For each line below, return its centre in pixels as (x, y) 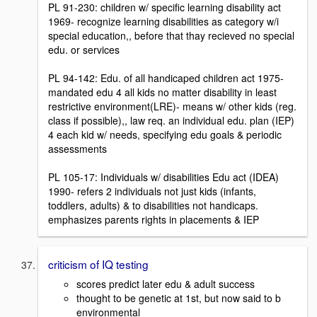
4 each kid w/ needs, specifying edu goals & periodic (165, 134)
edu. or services (84, 49)
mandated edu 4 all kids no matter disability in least (162, 92)
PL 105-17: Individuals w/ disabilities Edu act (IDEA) (163, 177)
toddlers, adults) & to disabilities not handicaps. (153, 205)
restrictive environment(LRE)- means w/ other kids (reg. (172, 106)
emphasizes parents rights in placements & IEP (154, 219)
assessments (77, 148)
